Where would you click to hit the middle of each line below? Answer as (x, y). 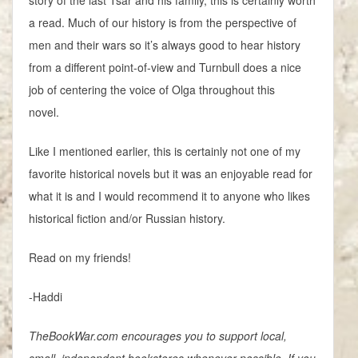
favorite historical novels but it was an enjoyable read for (171, 174)
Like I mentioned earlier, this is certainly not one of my (165, 151)
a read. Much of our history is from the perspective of (163, 23)
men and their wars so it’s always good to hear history (165, 45)
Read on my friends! (80, 258)
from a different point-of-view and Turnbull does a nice (165, 68)
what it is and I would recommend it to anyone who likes (169, 196)
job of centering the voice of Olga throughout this (152, 90)
